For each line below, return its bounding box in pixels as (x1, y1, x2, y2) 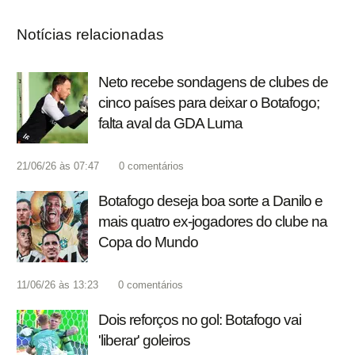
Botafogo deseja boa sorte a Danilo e (98, 193, 323, 210)
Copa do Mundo (98, 234, 198, 251)
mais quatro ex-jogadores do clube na (98, 213, 327, 231)
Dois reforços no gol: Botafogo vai (98, 311, 301, 329)
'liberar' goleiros (98, 332, 190, 349)
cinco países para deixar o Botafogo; (98, 94, 319, 112)
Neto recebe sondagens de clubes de (98, 74, 328, 91)
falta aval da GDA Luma (98, 115, 242, 132)
